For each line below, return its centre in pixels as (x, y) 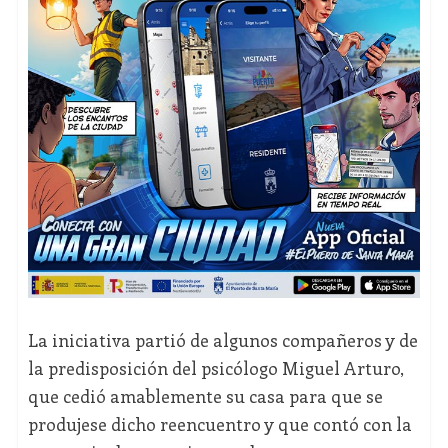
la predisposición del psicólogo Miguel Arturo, (215, 368)
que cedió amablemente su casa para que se (205, 396)
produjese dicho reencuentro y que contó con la (219, 424)
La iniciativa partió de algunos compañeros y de (222, 340)
